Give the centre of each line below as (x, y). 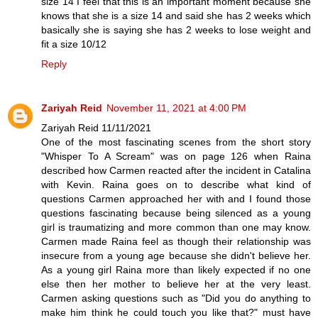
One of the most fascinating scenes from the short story (176, 142)
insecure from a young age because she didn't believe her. (176, 256)
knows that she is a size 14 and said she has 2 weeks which (176, 16)
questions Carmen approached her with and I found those (176, 199)
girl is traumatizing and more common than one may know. (176, 227)
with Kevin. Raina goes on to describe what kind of (176, 185)
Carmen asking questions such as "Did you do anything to (176, 298)
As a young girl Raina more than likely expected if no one (176, 270)
